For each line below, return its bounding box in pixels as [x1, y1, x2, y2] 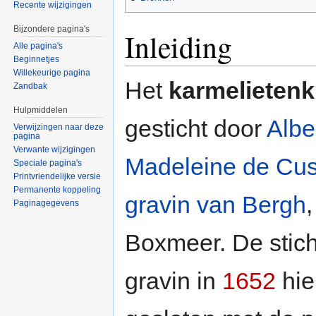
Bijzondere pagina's [13, 24, 90, 35]
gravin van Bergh [125, 191, 306, 219]
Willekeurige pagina [13, 68, 91, 78]
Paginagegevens [13, 197, 80, 208]
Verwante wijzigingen [13, 144, 96, 154]
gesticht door [125, 115, 267, 142]
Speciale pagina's [13, 157, 83, 168]
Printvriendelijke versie [13, 171, 102, 181]
